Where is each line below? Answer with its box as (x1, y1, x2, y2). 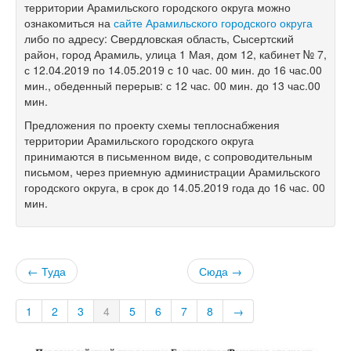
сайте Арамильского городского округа (114, 14, 313, 31)
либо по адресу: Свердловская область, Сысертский (24, 30, 294, 46)
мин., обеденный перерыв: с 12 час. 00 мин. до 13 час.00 (24, 77, 320, 93)
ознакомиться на (24, 14, 114, 31)
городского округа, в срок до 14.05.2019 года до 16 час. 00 (24, 179, 325, 195)
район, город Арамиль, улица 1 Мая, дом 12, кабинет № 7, (24, 45, 327, 62)
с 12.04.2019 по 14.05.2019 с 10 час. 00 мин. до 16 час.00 (24, 61, 322, 78)
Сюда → (199, 262, 242, 279)
